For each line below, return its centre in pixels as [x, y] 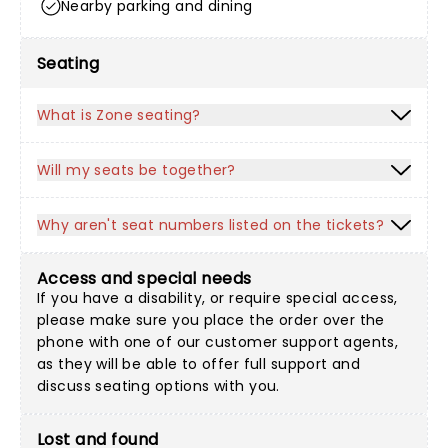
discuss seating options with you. [158, 386]
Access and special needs [144, 278]
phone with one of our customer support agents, [218, 342]
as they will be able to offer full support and [199, 364]
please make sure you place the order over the [211, 320]
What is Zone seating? [119, 115]
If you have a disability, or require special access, [217, 298]
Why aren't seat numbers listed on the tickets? [211, 225]
